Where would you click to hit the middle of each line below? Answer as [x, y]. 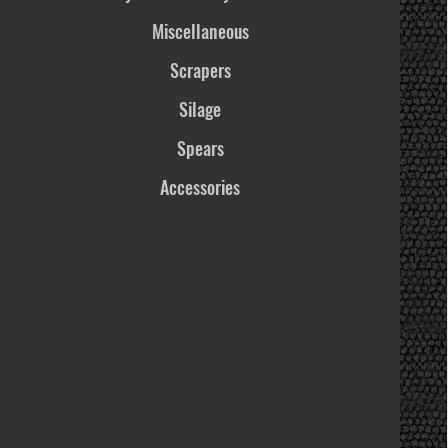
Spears [200, 148]
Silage [200, 109]
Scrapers [200, 70]
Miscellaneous [200, 31]
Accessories [200, 187]
